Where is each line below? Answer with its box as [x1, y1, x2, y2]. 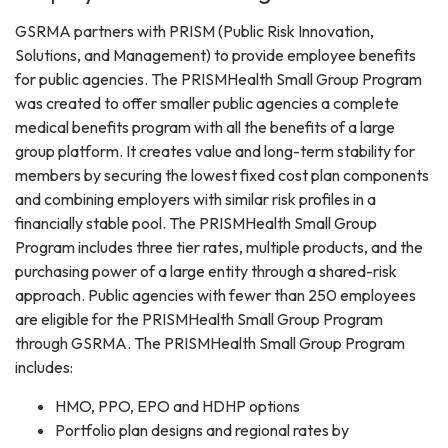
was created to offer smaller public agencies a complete [15, 93, 399, 114]
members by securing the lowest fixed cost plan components [15, 165, 429, 186]
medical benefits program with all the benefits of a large [15, 117, 395, 138]
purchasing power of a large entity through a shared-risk [15, 261, 397, 282]
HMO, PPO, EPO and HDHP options [55, 396, 300, 417]
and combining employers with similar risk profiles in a [15, 189, 376, 210]
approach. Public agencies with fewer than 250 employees [15, 285, 416, 306]
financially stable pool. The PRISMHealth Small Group [15, 213, 377, 234]
